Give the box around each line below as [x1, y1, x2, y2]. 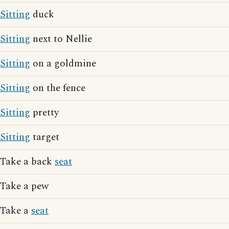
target [30, 130, 59, 145]
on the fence [30, 81, 85, 96]
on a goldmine [30, 56, 96, 71]
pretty [30, 105, 59, 120]
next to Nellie [30, 32, 92, 47]
